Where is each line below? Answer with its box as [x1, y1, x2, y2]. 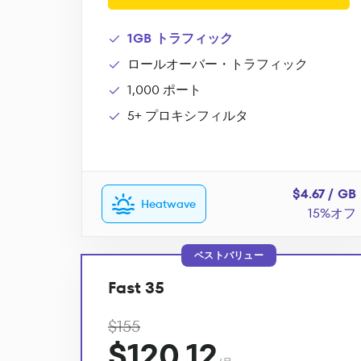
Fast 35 [108, 276, 164, 299]
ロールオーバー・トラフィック [127, 55, 308, 73]
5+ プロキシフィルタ [127, 106, 248, 125]
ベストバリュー [194, 248, 263, 262]
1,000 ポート [127, 81, 201, 99]
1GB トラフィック [127, 29, 233, 48]
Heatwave [141, 196, 196, 212]
